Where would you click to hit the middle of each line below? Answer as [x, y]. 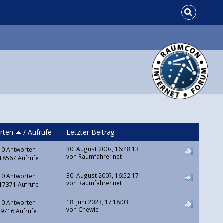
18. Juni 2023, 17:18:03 [97, 202]
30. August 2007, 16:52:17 [102, 175]
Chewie [88, 209]
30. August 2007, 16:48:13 [102, 149]
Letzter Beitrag [90, 132]
